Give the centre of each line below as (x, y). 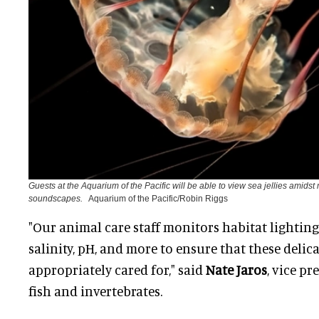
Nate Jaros (236, 270)
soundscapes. (56, 199)
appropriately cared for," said (117, 270)
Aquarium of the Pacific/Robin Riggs (158, 199)
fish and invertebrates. (95, 291)
